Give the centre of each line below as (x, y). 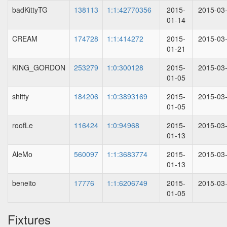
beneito (24, 183)
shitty (21, 96)
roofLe (23, 125)
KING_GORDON (39, 67)
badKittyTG (30, 10)
